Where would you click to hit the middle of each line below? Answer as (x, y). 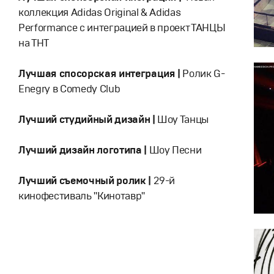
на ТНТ (34, 43)
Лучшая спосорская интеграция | (99, 74)
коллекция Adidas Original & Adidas (100, 13)
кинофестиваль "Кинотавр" (82, 196)
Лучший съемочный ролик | (86, 181)
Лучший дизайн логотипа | (83, 150)
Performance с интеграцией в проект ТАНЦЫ (122, 28)
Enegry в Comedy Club (69, 89)
